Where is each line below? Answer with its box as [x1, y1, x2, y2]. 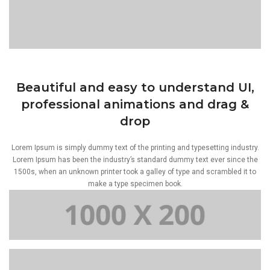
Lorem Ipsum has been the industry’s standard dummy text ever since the [12, 155, 258, 164]
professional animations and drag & [21, 96, 249, 111]
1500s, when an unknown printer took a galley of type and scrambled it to [14, 167, 256, 176]
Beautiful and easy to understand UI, [16, 80, 254, 95]
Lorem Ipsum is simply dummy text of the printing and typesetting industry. [11, 143, 259, 152]
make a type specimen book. [87, 179, 183, 188]
